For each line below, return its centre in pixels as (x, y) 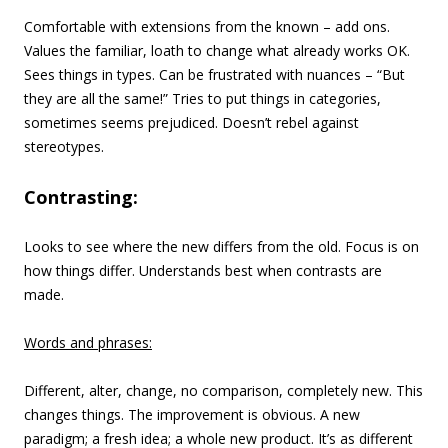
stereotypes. (64, 146)
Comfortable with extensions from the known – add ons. (207, 26)
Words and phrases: (88, 342)
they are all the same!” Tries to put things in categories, (202, 98)
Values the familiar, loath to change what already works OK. (217, 50)
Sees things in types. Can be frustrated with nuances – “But (214, 74)
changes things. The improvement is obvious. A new (192, 414)
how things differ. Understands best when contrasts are (203, 270)
